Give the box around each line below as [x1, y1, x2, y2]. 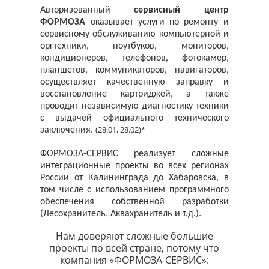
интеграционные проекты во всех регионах [40, 160, 229, 171]
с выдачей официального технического [40, 113, 229, 123]
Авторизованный [40, 5, 111, 15]
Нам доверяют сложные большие [55, 229, 213, 243]
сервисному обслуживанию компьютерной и [40, 29, 229, 39]
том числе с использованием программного [40, 184, 229, 195]
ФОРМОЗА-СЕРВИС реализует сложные [40, 148, 229, 159]
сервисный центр [134, 5, 229, 15]
